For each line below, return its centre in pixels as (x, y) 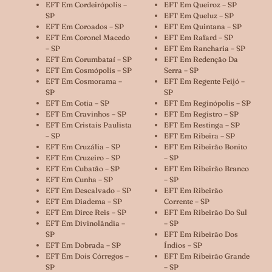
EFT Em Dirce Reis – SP (86, 212)
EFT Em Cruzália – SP (83, 146)
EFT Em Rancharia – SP (205, 48)
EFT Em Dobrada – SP (83, 245)
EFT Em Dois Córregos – (87, 256)
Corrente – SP (187, 201)
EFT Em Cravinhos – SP (86, 114)
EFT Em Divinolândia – (85, 223)
